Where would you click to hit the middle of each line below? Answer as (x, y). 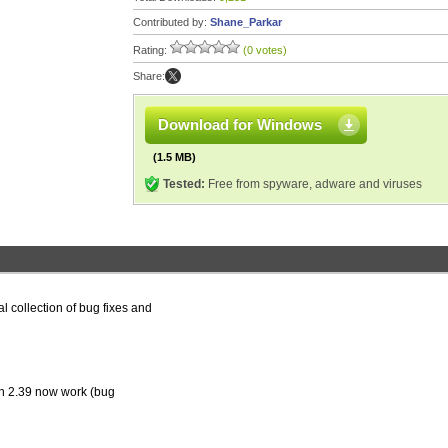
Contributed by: (171, 22)
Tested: (184, 184)
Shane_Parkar (246, 22)
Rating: (151, 50)
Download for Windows (240, 124)
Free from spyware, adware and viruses (313, 184)
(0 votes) (265, 50)
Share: (149, 76)
